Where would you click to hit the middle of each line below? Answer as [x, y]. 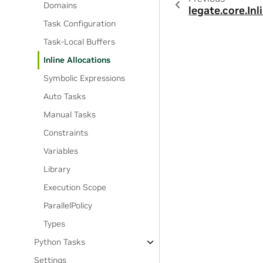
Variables [61, 151]
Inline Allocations [77, 60]
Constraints [66, 133]
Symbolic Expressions [85, 78]
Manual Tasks [70, 114]
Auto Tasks [65, 96]
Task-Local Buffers [80, 42]
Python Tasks [60, 242]
